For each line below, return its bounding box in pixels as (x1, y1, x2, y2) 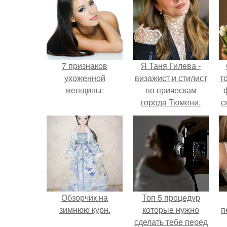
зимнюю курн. (59, 204, 110, 215)
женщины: (65, 84, 104, 96)
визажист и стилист (134, 72, 207, 84)
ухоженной (64, 72, 105, 84)
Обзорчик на (61, 192, 108, 203)
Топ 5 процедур (141, 192, 200, 203)
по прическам (145, 84, 197, 96)
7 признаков (62, 60, 107, 71)
